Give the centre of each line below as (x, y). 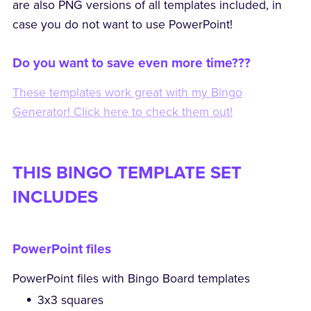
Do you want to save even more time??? (131, 63)
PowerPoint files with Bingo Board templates (131, 279)
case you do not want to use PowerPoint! (122, 25)
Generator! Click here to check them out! (122, 112)
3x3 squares (71, 301)
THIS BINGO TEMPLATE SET (127, 173)
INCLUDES (55, 197)
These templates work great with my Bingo (127, 93)
